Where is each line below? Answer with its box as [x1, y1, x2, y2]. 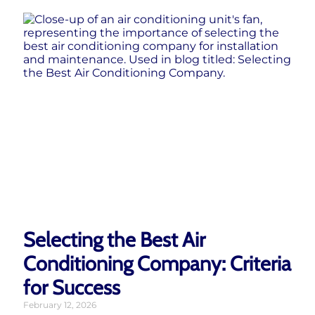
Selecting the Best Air [23, 226, 205, 252]
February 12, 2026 [23, 299, 96, 310]
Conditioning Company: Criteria [23, 250, 291, 276]
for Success [23, 274, 120, 300]
